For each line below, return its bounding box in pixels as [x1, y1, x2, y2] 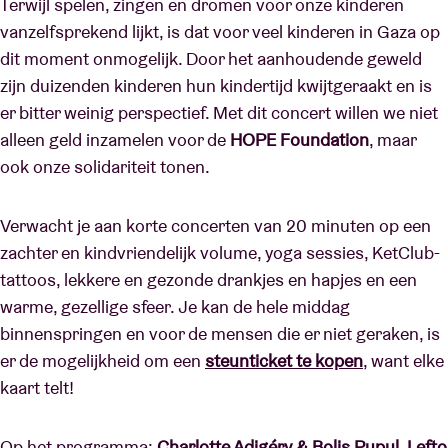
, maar [369, 128, 416, 151]
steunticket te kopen [205, 349, 363, 372]
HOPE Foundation [230, 128, 369, 151]
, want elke [363, 349, 444, 372]
